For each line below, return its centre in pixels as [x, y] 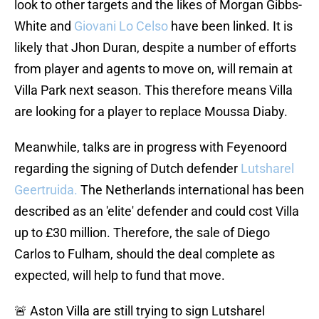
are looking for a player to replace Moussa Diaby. [151, 112]
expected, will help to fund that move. [120, 276]
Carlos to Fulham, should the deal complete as [145, 254]
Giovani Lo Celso [121, 26]
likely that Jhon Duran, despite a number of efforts [155, 48]
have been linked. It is [230, 26]
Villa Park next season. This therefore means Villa [153, 90]
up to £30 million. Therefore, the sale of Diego [142, 233]
